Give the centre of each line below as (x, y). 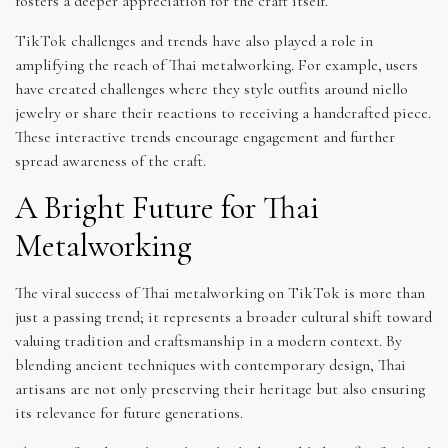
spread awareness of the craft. (110, 161)
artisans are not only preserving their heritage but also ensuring (220, 389)
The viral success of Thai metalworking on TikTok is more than (220, 293)
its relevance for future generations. (129, 413)
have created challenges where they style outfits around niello (211, 89)
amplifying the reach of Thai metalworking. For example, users (216, 65)
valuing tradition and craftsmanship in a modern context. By (208, 341)
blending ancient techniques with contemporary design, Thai (210, 365)
